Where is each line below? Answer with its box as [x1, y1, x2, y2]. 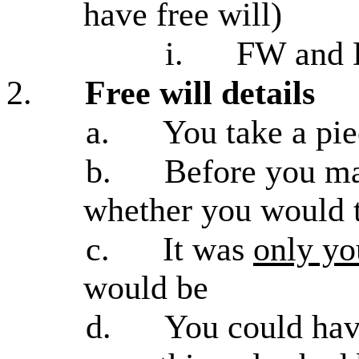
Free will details [85, 75, 315, 111]
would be [83, 269, 208, 306]
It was [163, 231, 253, 268]
